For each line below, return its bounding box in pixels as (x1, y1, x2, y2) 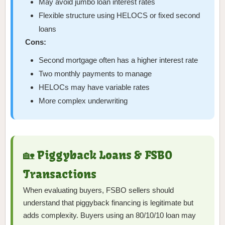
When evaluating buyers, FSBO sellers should (23, 186, 174, 195)
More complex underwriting (39, 96, 128, 105)
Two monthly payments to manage (39, 69, 152, 78)
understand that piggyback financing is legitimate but (23, 198, 193, 207)
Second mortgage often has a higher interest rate (39, 56, 198, 65)
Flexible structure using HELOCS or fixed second (39, 11, 200, 20)
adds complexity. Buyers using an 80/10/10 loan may (23, 211, 196, 220)
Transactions (23, 167, 96, 182)
